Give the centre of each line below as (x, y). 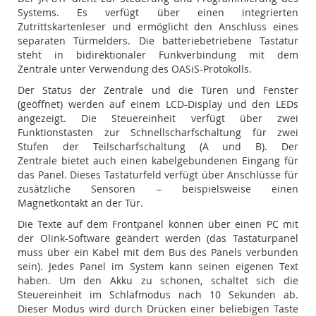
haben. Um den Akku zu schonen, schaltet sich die (158, 280)
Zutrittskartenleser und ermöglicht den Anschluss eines (158, 26)
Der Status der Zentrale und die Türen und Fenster (158, 90)
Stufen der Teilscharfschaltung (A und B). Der (158, 146)
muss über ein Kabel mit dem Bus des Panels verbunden (158, 252)
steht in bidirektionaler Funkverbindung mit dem (158, 55)
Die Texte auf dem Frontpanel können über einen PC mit (158, 224)
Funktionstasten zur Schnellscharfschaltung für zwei (158, 132)
